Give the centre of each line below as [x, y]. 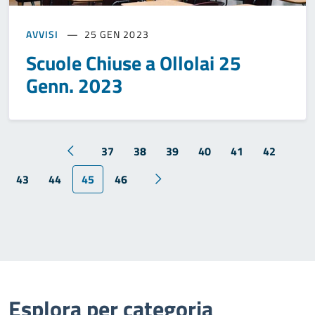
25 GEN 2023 [116, 34]
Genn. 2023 [75, 86]
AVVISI [42, 34]
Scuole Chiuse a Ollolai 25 [134, 63]
